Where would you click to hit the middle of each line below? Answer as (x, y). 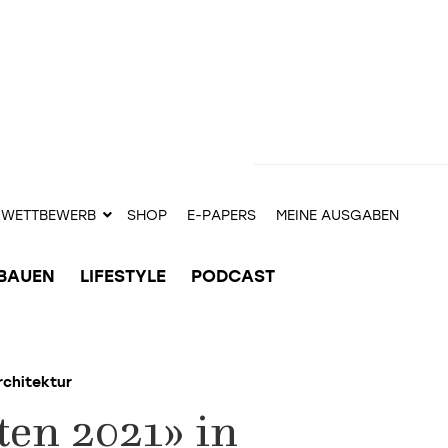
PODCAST (233, 276)
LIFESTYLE (123, 276)
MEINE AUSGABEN (337, 215)
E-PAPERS (221, 215)
